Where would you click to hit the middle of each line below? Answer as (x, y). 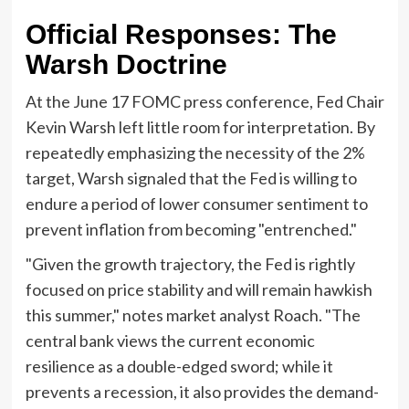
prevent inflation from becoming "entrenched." (191, 229)
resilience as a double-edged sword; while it (179, 366)
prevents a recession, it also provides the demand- (202, 391)
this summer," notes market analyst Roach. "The (193, 315)
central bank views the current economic (170, 340)
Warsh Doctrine (126, 64)
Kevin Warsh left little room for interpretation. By (200, 126)
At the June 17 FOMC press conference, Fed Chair (204, 101)
